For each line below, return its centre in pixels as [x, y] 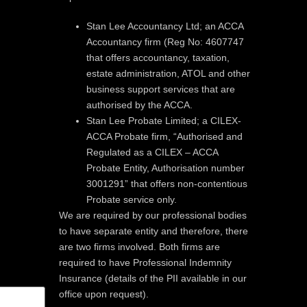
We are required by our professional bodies [153, 215]
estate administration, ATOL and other [168, 73]
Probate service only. [132, 199]
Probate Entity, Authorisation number [165, 168]
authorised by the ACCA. [139, 105]
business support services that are [161, 89]
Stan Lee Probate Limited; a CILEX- [164, 120]
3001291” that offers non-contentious [167, 183]
